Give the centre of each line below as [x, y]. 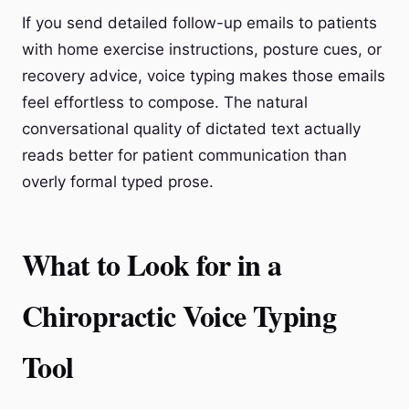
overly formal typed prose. [118, 182]
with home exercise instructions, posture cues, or [202, 49]
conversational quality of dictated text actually [191, 129]
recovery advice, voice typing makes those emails [204, 76]
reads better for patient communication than [184, 155]
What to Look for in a [152, 264]
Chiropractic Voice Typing [179, 315]
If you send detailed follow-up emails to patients [199, 23]
